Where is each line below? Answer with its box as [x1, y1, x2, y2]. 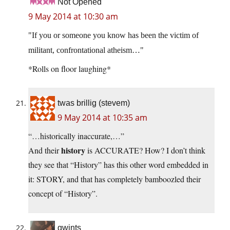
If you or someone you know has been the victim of [32, 31, 199, 40]
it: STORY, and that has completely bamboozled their [28, 174, 201, 185]
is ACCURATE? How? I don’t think [85, 145, 205, 156]
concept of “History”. [28, 188, 98, 199]
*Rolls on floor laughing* [28, 63, 111, 74]
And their [28, 145, 61, 156]
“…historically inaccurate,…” [28, 130, 124, 142]
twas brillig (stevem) [57, 99, 130, 108]
